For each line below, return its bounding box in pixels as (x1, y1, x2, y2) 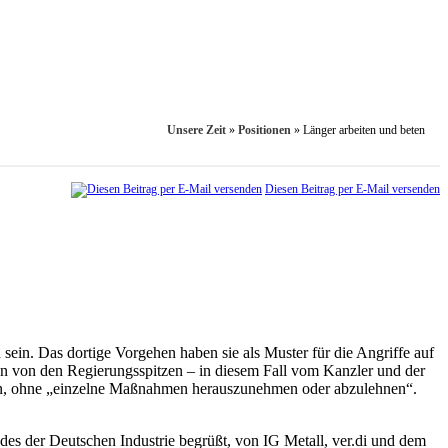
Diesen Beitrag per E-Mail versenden (265, 182, 440, 197)
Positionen (238, 123, 291, 138)
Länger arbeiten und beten (303, 123, 425, 138)
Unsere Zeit (167, 123, 226, 138)
